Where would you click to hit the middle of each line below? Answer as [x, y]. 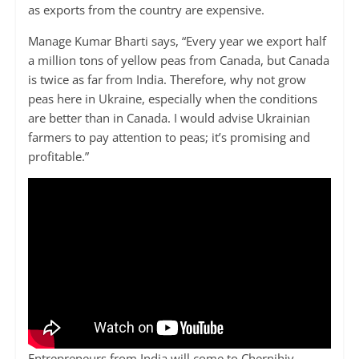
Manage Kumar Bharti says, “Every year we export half [177, 41]
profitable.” [58, 157]
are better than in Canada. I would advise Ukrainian [169, 118]
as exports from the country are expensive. [146, 10]
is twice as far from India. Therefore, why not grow [167, 80]
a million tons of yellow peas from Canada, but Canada [178, 61]
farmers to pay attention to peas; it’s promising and [169, 137]
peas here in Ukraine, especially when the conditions [172, 99]
